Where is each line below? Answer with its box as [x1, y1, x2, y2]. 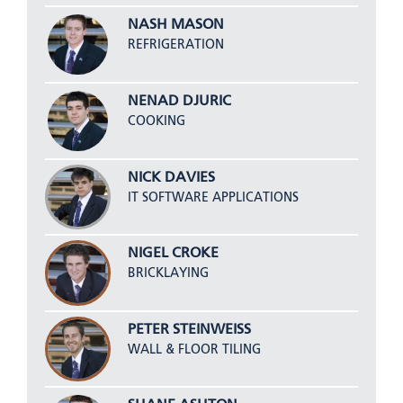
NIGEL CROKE [127, 246, 219, 262]
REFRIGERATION [127, 39, 224, 52]
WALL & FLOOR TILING [127, 343, 261, 356]
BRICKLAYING [127, 267, 209, 281]
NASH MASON [127, 18, 224, 33]
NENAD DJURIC [127, 94, 231, 109]
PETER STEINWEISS [127, 322, 251, 337]
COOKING [127, 114, 185, 128]
